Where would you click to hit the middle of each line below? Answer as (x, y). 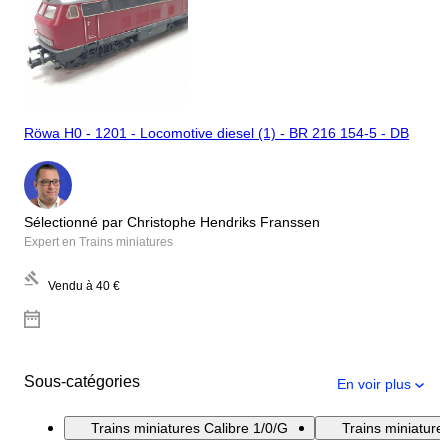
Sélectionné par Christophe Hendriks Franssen (172, 221)
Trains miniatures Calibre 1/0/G (189, 427)
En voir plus (374, 383)
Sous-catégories (82, 381)
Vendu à (70, 285)
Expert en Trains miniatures (98, 241)
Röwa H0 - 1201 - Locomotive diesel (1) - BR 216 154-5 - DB (216, 133)
